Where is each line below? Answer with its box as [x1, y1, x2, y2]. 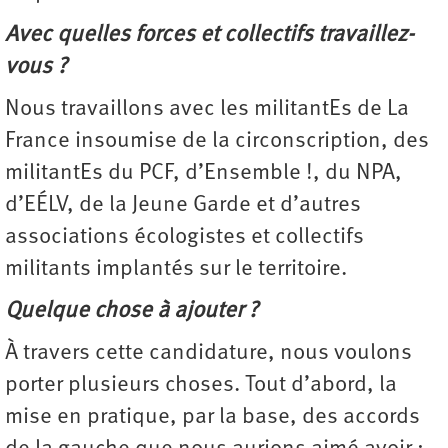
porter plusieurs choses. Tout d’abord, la [5, 374, 397, 398]
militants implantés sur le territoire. [5, 258, 352, 282]
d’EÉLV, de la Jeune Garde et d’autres [5, 194, 361, 218]
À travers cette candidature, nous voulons [5, 342, 412, 366]
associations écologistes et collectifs [5, 226, 364, 250]
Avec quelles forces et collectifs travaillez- [5, 24, 414, 48]
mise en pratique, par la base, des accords [5, 406, 420, 430]
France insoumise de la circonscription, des [5, 130, 429, 154]
